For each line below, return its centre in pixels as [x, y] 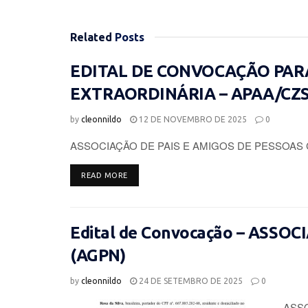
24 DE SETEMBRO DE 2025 [190, 280]
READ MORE [104, 175]
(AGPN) [98, 255]
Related [91, 37]
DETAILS [143, 174]
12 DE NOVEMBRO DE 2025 [192, 119]
